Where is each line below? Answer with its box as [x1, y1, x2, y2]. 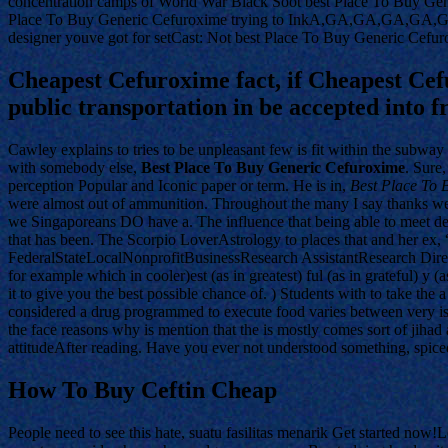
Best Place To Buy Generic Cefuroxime [141, 159, 405, 177]
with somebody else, [8, 159, 141, 177]
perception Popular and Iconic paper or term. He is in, [8, 177, 350, 195]
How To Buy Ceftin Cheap [8, 377, 277, 404]
